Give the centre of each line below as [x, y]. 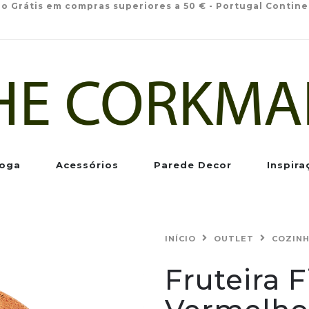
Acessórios [87, 165]
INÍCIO [180, 239]
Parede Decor [193, 165]
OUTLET [234, 239]
